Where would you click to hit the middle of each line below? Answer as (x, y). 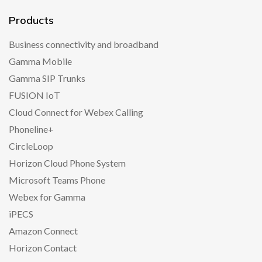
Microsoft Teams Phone (57, 180)
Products (31, 20)
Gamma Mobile (40, 61)
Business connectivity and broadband (84, 44)
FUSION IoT (35, 95)
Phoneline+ (31, 129)
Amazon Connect (43, 231)
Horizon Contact (43, 248)
